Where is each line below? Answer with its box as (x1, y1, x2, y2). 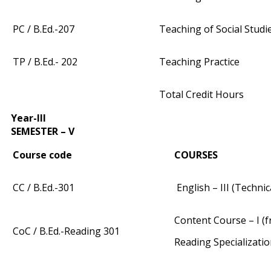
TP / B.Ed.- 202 (13, 55, 77, 69)
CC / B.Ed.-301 (13, 181, 74, 195)
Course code (13, 148, 72, 162)
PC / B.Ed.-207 (13, 22, 74, 36)
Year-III (11, 111, 46, 125)
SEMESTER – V (11, 125, 74, 139)
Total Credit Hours (159, 88, 244, 102)
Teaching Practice (159, 55, 240, 69)
